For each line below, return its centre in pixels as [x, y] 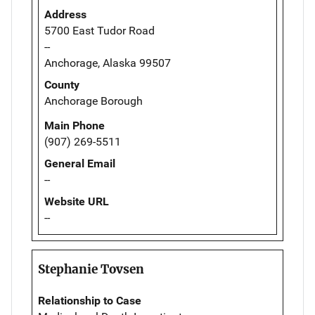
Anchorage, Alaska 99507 [108, 63]
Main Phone [75, 126]
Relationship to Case [90, 301]
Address [65, 15]
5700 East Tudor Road [99, 31]
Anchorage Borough [94, 101]
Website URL [77, 202]
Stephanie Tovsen [91, 270]
